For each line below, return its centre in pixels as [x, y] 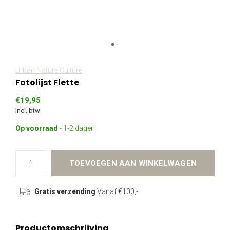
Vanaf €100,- [117, 191]
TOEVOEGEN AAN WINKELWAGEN [133, 163]
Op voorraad [37, 128]
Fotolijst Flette [47, 82]
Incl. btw [28, 111]
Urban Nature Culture [49, 70]
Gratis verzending [65, 191]
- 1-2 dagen [77, 128]
